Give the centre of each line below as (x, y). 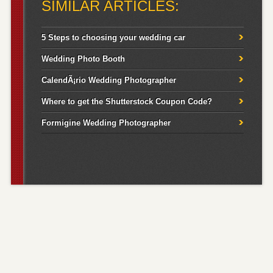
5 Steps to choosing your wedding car (113, 38)
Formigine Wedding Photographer (106, 123)
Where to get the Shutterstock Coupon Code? (126, 102)
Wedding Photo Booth (83, 59)
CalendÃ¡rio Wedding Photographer (108, 80)
